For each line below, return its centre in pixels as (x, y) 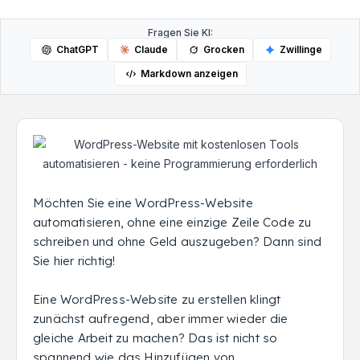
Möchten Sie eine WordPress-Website (143, 203)
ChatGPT (77, 49)
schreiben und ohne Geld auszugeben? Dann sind (177, 241)
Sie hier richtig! (74, 261)
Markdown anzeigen (189, 74)
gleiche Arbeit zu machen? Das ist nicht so (155, 338)
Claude (151, 49)
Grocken (223, 49)
